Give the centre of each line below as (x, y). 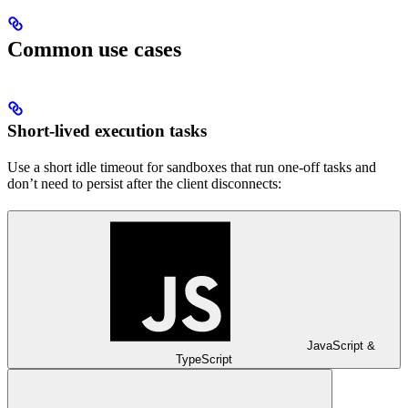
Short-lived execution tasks (107, 131)
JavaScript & (341, 346)
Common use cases (94, 50)
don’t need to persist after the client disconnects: (144, 184)
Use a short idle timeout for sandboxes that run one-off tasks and (192, 168)
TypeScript (204, 360)
